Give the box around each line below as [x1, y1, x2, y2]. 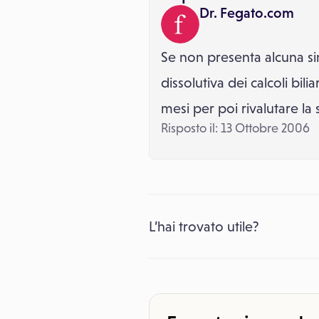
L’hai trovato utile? [149, 219, 259, 234]
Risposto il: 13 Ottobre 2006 [161, 121, 310, 135]
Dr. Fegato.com [199, 5, 294, 21]
